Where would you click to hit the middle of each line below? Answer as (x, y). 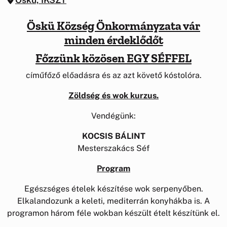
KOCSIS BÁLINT (113, 136)
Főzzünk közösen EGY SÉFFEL (113, 58)
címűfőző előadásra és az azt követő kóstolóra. (113, 75)
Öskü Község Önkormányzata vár (113, 26)
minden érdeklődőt (113, 40)
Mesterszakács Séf (113, 148)
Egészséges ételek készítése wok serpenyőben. (113, 188)
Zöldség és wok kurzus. (113, 95)
